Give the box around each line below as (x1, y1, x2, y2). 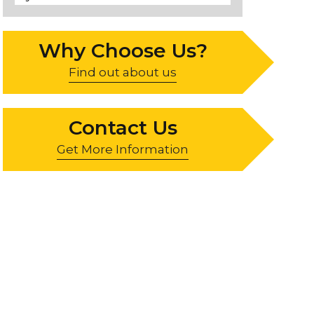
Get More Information (57, 142, 189, 157)
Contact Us (68, 116, 177, 140)
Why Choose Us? (38, 39, 207, 63)
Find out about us (69, 65, 177, 80)
